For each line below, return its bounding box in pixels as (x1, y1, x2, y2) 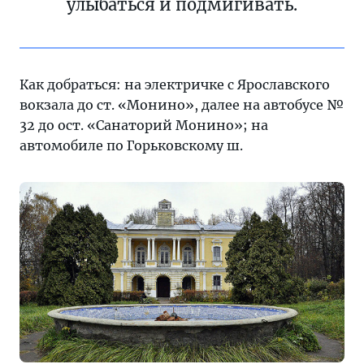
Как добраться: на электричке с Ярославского (19, 76, 330, 93)
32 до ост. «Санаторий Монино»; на (19, 116, 268, 133)
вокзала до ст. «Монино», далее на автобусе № (19, 96, 344, 113)
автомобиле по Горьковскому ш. (19, 136, 243, 154)
